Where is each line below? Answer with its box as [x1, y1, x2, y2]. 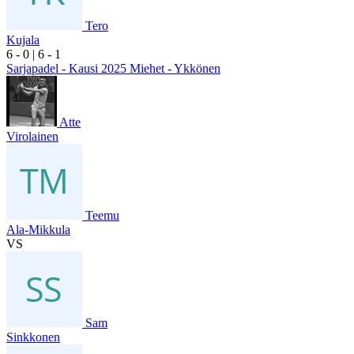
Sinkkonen [6, 330, 60, 344]
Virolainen [6, 129, 58, 143]
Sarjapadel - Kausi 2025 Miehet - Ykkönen [6, 61, 220, 75]
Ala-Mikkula [6, 222, 70, 236]
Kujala [6, 32, 40, 47]
